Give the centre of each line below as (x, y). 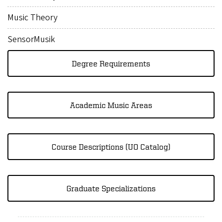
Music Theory (32, 17)
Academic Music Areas (111, 105)
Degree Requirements (111, 63)
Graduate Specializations (111, 188)
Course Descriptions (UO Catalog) (111, 146)
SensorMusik (31, 39)
